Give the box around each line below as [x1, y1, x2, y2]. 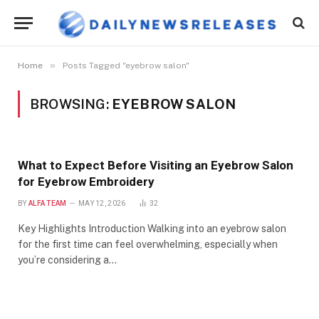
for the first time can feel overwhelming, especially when [18, 239, 278, 250]
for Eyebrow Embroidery [18, 174, 155, 189]
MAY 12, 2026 [78, 199, 126, 207]
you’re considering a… [18, 254, 117, 266]
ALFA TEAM [28, 199, 67, 207]
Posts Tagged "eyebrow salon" [63, 61, 189, 70]
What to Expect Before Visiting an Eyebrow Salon [18, 158, 293, 172]
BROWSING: [30, 96, 112, 112]
